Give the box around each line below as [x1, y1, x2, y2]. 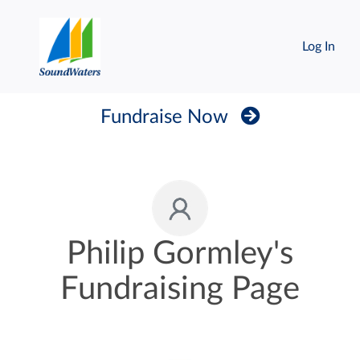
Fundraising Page [60, 273, 300, 305]
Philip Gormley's [67, 238, 293, 270]
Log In [301, 40, 335, 53]
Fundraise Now [100, 108, 228, 127]
